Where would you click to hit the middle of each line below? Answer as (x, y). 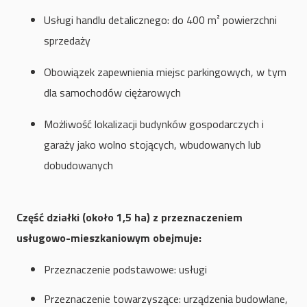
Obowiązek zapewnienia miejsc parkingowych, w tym (165, 72)
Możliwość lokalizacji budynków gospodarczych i (154, 124)
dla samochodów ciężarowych (112, 93)
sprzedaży (67, 41)
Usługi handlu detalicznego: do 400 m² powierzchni (160, 20)
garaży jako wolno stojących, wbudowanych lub (152, 145)
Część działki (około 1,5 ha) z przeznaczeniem (130, 218)
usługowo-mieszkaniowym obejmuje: (109, 238)
